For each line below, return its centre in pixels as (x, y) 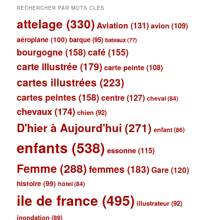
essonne (122, 150)
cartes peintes (47, 97)
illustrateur (153, 203)
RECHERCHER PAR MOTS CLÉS (61, 8)
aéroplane (33, 39)
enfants (42, 147)
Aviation (113, 25)
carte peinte (124, 67)
